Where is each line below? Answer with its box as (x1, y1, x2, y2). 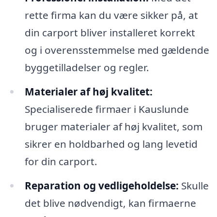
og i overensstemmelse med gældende (24, 43, 209, 57)
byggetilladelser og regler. (24, 60, 149, 74)
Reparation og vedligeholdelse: (24, 178, 179, 192)
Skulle (178, 178, 209, 192)
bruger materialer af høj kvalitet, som (24, 119, 202, 133)
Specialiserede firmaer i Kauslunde (24, 102, 189, 116)
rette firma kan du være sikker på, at (24, 8, 198, 22)
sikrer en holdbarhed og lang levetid (24, 137, 198, 151)
